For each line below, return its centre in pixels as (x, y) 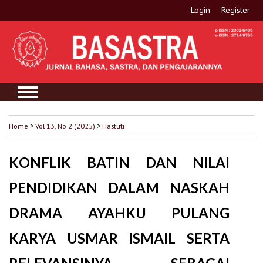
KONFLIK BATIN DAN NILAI (119, 162)
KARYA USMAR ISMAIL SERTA (119, 238)
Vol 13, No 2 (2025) (65, 125)
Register (236, 10)
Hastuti (113, 125)
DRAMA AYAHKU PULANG (119, 213)
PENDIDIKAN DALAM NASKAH (119, 187)
